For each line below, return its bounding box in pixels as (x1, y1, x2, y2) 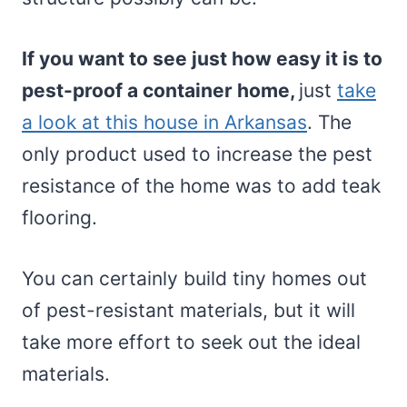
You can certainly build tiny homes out (22, 266, 367, 290)
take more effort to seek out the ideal (22, 330, 361, 353)
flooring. (22, 205, 97, 229)
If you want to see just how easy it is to (22, 46, 382, 70)
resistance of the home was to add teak (22, 174, 381, 197)
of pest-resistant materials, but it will (22, 298, 355, 322)
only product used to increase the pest (22, 142, 372, 165)
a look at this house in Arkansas (22, 110, 307, 134)
